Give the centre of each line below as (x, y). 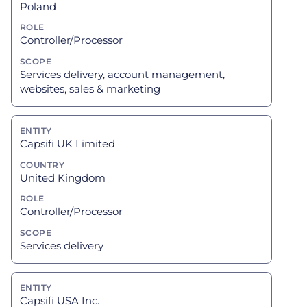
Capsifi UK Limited (67, 143)
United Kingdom (63, 177)
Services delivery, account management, (122, 75)
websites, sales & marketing (90, 89)
